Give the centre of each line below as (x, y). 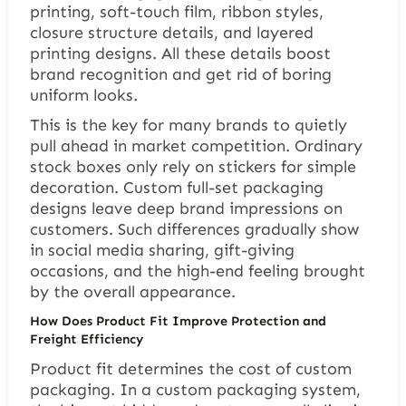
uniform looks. (83, 96)
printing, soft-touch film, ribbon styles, (176, 12)
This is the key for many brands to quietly (188, 126)
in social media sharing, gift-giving (162, 251)
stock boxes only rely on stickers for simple (193, 167)
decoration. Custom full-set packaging (176, 188)
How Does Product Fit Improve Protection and (178, 321)
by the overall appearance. (132, 292)
